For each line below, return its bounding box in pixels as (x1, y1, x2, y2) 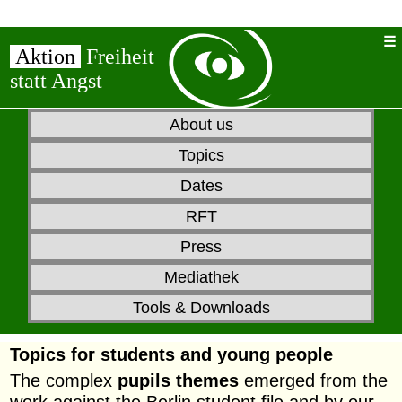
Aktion (9, 45, 81, 68)
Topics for (10, 344, 101, 365)
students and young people (100, 344, 334, 365)
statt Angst (9, 69, 102, 92)
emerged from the (239, 369, 389, 390)
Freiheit (85, 45, 154, 68)
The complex (10, 369, 118, 390)
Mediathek (163, 267, 239, 286)
